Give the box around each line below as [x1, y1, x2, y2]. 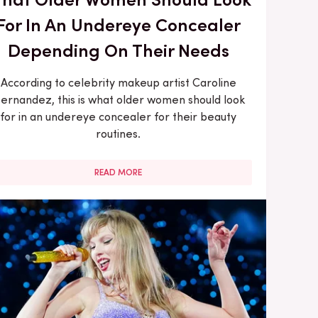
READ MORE [94, 167, 143, 177]
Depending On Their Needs [7, 39, 229, 61]
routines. [96, 126, 141, 141]
